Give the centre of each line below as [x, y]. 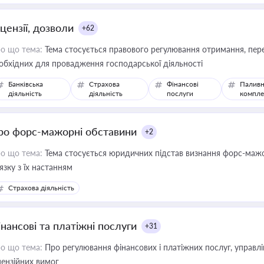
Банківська [26, 84]
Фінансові [183, 84]
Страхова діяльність [41, 188]
